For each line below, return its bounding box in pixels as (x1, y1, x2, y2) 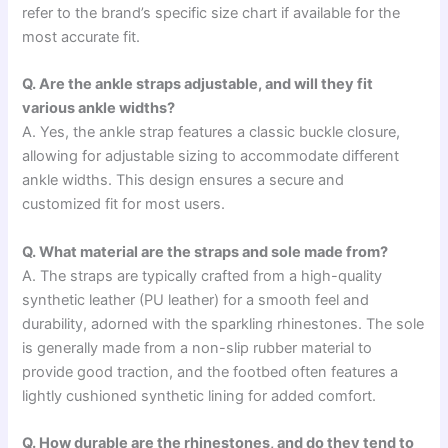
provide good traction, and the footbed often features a (22, 362, 399, 381)
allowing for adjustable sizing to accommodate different (22, 147, 400, 166)
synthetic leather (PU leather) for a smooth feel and (22, 290, 370, 309)
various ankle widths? (22, 99, 176, 118)
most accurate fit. (22, 28, 141, 46)
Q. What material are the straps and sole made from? (22, 242, 389, 261)
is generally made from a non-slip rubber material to (22, 338, 373, 357)
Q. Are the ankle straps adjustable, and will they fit (22, 75, 374, 94)
